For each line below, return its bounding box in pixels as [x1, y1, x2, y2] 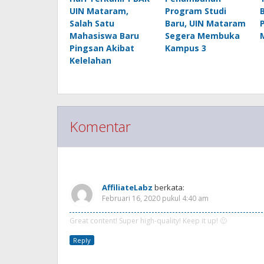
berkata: [154, 181, 184, 193]
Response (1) [70, 157, 137, 171]
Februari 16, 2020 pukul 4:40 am [102, 193, 209, 203]
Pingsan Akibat [70, 42, 134, 54]
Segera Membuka [164, 29, 240, 41]
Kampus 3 [164, 42, 206, 54]
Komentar [70, 116, 131, 136]
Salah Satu [70, 17, 114, 29]
